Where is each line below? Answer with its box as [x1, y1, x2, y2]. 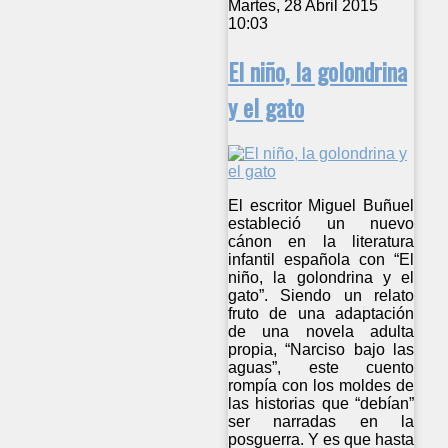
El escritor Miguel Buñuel [228, 196, 415, 214]
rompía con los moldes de [228, 376, 415, 394]
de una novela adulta [228, 322, 415, 340]
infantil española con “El [228, 250, 415, 268]
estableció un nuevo [228, 214, 415, 232]
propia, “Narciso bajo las [228, 340, 415, 358]
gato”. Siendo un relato [228, 286, 415, 304]
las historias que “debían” [228, 394, 415, 412]
